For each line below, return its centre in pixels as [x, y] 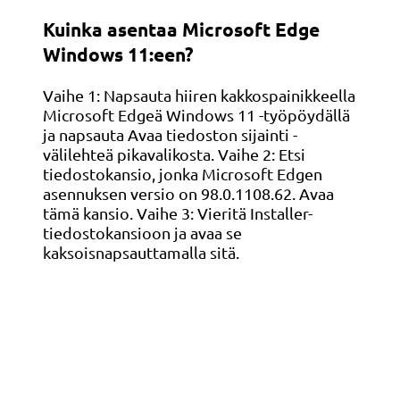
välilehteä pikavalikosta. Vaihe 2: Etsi [174, 154]
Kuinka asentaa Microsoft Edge [181, 29]
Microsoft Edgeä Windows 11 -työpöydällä [196, 115]
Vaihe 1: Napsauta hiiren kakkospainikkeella [199, 96]
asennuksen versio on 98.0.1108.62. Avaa [188, 194]
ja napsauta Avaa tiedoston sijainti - [170, 135]
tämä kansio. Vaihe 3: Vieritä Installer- [178, 213]
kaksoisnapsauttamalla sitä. [141, 253]
